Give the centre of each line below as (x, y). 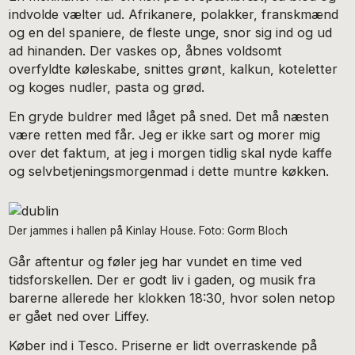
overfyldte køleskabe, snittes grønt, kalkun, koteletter (174, 69)
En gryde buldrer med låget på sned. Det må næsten (169, 116)
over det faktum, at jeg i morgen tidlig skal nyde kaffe (171, 153)
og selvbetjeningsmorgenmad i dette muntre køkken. (171, 171)
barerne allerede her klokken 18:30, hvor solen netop (172, 298)
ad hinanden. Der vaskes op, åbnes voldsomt (146, 51)
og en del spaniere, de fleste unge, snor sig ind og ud (171, 33)
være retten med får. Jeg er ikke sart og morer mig (165, 134)
